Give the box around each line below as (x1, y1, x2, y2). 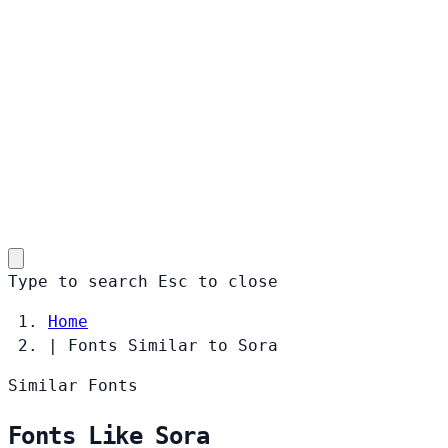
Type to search (8, 271, 148, 291)
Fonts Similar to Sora (68, 335, 278, 355)
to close (198, 271, 278, 291)
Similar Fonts (8, 375, 138, 395)
